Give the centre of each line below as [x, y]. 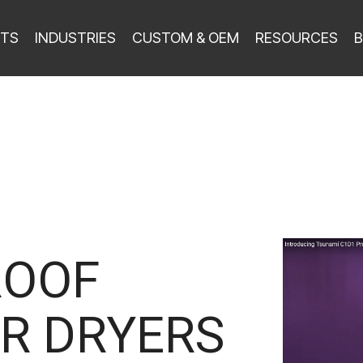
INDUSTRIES [76, 38]
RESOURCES [297, 38]
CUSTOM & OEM [186, 38]
